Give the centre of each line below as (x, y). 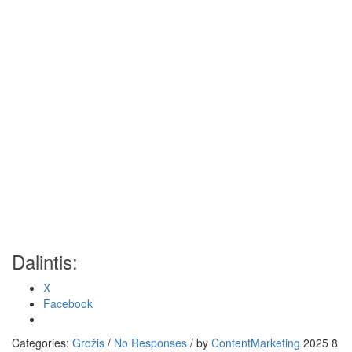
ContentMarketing (256, 343)
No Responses (150, 343)
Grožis (88, 343)
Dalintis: (45, 261)
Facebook (68, 303)
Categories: (42, 343)
